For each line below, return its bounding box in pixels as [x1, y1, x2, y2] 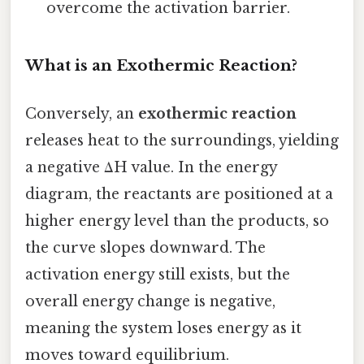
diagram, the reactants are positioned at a [25, 185, 333, 204]
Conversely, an [25, 105, 138, 123]
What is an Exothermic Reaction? [25, 55, 297, 75]
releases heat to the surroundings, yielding [25, 132, 339, 150]
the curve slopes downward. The [25, 239, 266, 258]
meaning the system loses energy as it [25, 319, 301, 338]
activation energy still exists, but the [25, 266, 290, 284]
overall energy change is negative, [25, 292, 275, 311]
